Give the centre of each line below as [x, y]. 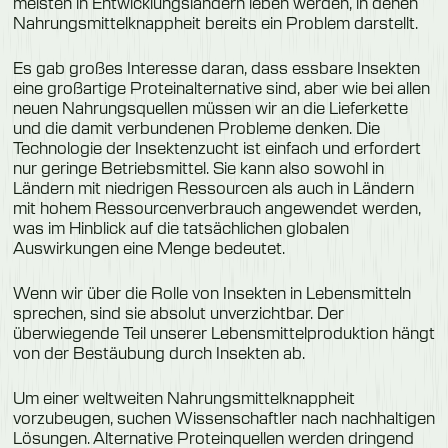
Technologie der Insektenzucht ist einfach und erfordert [216, 147]
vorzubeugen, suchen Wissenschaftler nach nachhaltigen [223, 417]
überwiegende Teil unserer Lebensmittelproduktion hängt [223, 332]
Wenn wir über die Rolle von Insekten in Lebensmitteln [211, 292]
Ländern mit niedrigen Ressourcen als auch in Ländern [213, 187]
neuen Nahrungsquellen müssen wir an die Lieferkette [210, 107]
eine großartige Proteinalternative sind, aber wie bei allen [221, 87]
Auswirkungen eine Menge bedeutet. [148, 247]
